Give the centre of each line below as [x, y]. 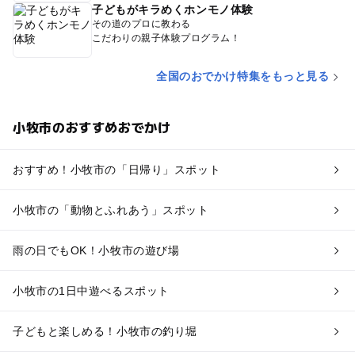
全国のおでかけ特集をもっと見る [243, 76]
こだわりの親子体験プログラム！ [166, 38]
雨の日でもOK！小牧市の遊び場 [96, 251]
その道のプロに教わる [141, 24]
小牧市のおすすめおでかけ [92, 127]
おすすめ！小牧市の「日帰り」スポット [116, 170]
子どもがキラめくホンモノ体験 [172, 10]
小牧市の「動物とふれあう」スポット [111, 210]
